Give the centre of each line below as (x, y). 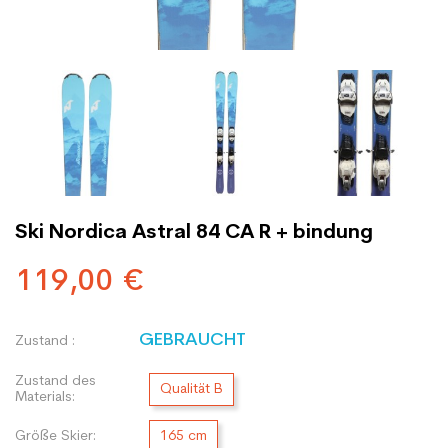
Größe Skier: (55, 436)
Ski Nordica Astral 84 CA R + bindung (194, 233)
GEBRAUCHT (192, 340)
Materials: (45, 397)
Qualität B (191, 389)
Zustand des (55, 381)
